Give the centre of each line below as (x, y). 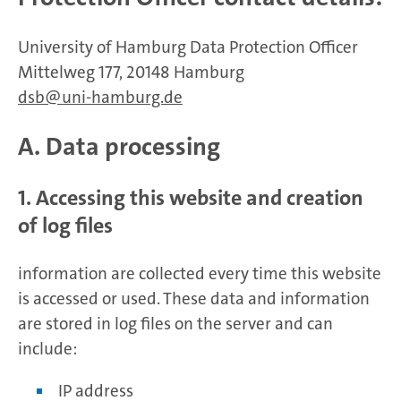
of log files (65, 225)
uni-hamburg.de (122, 97)
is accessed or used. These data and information (194, 298)
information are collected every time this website (200, 273)
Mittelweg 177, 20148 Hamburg (131, 72)
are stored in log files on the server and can (175, 323)
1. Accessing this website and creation (191, 197)
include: (47, 348)
